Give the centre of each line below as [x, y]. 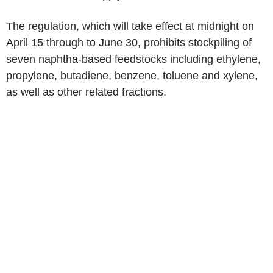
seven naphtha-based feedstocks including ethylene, [133, 59]
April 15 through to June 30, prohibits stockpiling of [129, 43]
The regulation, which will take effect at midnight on [130, 26]
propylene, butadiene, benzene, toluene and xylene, [132, 76]
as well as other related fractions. [86, 92]
